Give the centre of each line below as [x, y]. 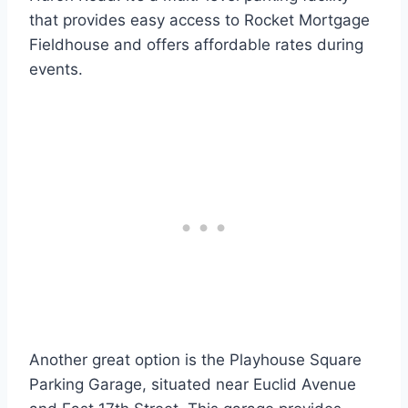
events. [56, 70]
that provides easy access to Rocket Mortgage [199, 20]
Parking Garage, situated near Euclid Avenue [193, 385]
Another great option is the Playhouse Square [195, 360]
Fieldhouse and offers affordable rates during [196, 45]
